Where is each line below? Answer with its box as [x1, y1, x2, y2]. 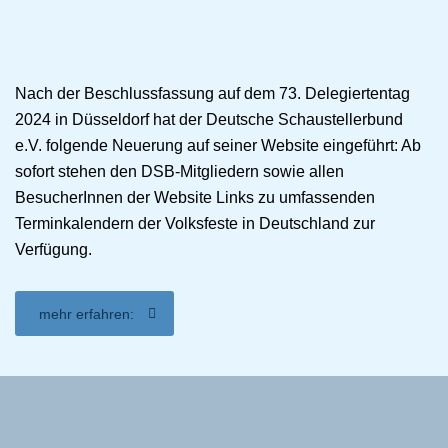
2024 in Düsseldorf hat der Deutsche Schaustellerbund [15, 111, 403, 129]
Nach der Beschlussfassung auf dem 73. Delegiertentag [15, 85, 410, 103]
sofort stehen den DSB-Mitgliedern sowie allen [15, 163, 344, 181]
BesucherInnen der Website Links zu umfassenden [15, 189, 375, 207]
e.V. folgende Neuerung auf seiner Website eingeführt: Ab [15, 137, 421, 155]
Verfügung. [15, 241, 92, 259]
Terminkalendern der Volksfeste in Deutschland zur [15, 215, 375, 233]
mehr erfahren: [39, 306, 134, 323]
